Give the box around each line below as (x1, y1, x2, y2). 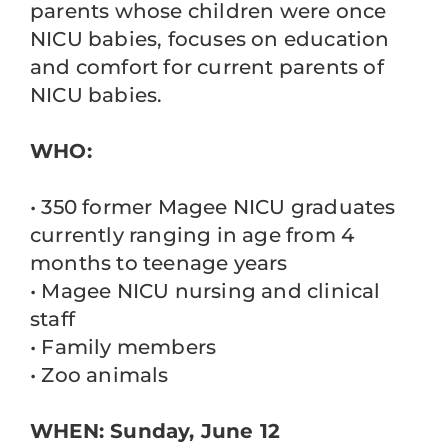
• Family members (30, 335, 217, 360)
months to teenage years (30, 251, 288, 276)
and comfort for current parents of (30, 55, 384, 80)
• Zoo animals (30, 363, 169, 388)
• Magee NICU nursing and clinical (30, 279, 381, 304)
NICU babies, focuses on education (30, 27, 390, 52)
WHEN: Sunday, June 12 (30, 419, 281, 444)
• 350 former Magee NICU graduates (30, 195, 396, 220)
